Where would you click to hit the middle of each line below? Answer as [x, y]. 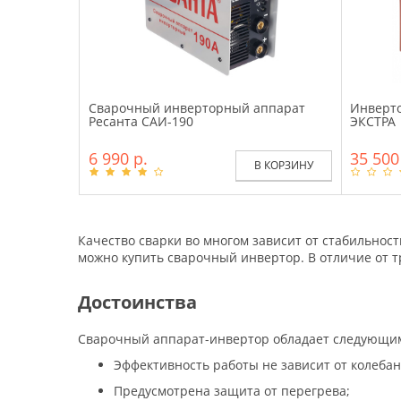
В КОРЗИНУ [284, 165]
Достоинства [137, 302]
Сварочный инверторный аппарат [197, 107]
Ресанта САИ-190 [141, 121]
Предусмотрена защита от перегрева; [232, 390]
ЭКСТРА [373, 121]
